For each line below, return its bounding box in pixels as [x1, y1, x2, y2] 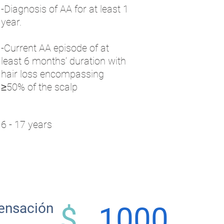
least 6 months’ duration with [1, 55, 126, 67]
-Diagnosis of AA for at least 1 [1, 3, 128, 15]
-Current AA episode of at [1, 42, 109, 54]
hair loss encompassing [1, 68, 104, 80]
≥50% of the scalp [1, 81, 77, 93]
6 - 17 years [1, 118, 52, 130]
